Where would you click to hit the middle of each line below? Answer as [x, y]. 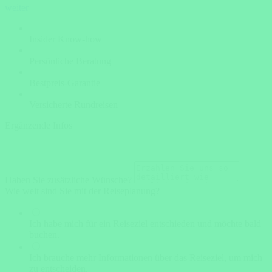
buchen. [44, 235]
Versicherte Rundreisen [73, 105]
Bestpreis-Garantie [65, 83]
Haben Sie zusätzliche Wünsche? [68, 180]
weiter [17, 8]
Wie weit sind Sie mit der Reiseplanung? [82, 191]
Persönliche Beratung [70, 61]
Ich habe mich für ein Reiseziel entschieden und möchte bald [145, 224]
